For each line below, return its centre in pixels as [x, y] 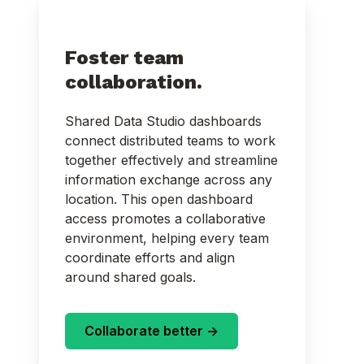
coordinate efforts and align [150, 258]
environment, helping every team [167, 238]
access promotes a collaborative [165, 219]
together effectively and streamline [171, 160]
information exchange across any [169, 180]
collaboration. [136, 82]
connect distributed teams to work [170, 141]
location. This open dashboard [159, 199]
